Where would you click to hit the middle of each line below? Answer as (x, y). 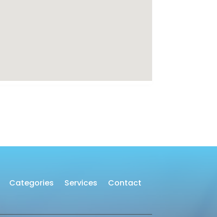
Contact (124, 183)
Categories (31, 183)
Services (81, 183)
